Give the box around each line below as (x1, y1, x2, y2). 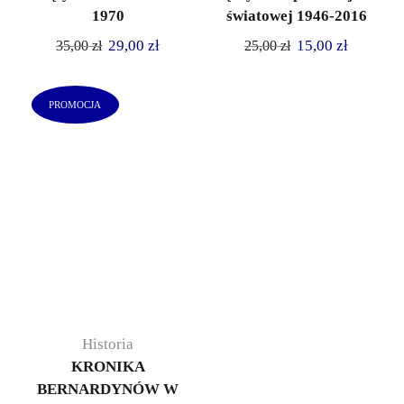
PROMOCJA (49, 98, 102, 110)
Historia (82, 335, 133, 353)
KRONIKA (70, 357, 145, 375)
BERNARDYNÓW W (37, 380, 179, 398)
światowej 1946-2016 (225, 7, 367, 25)
